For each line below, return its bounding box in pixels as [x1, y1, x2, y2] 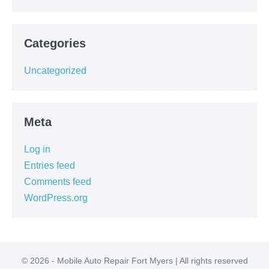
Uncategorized [24, 65, 86, 76]
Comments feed [24, 177, 91, 187]
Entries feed [24, 160, 75, 171]
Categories [24, 37, 86, 50]
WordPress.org [24, 193, 88, 203]
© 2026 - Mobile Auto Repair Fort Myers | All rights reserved [21, 256, 248, 265]
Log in [24, 144, 50, 154]
